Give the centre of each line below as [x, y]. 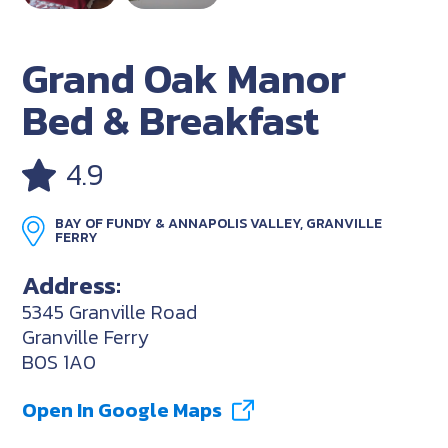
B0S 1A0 [59, 361]
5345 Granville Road [110, 311]
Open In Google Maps [122, 409]
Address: [72, 284]
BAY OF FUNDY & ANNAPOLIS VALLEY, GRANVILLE [219, 223]
